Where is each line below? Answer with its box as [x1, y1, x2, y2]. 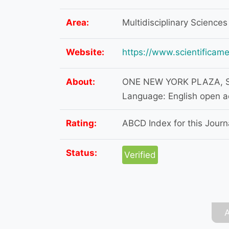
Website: [66, 47, 104, 57]
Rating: [66, 118, 97, 128]
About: [66, 76, 95, 87]
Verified [124, 149, 156, 160]
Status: [66, 147, 97, 158]
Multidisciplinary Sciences [122, 17, 227, 28]
